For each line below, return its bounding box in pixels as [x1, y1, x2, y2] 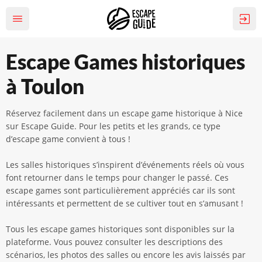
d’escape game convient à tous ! [6, 133, 130, 144]
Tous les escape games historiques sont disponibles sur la [6, 223, 235, 235]
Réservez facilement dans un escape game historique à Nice [6, 108, 243, 119]
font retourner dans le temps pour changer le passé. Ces [6, 172, 229, 183]
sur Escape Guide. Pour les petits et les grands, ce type [6, 120, 220, 132]
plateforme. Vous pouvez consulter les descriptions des [6, 236, 223, 247]
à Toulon [6, 74, 84, 98]
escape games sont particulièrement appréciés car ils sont [6, 185, 235, 196]
